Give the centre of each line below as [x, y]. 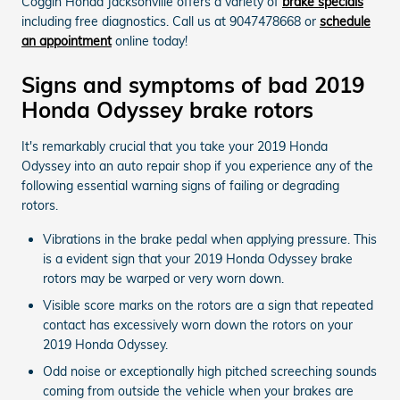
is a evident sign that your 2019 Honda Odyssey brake [198, 258]
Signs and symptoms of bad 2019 [193, 84]
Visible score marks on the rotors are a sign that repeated [208, 305]
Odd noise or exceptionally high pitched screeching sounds [210, 371]
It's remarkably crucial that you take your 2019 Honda [175, 146]
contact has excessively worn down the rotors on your [198, 325]
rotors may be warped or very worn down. [163, 278]
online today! [150, 41]
